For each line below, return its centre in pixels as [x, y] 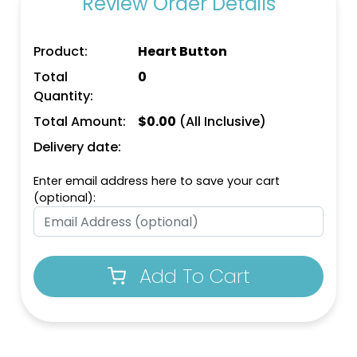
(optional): [65, 198]
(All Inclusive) [222, 122]
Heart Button [183, 52]
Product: [61, 52]
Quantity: [64, 96]
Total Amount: [80, 122]
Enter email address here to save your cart [157, 181]
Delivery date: [78, 147]
